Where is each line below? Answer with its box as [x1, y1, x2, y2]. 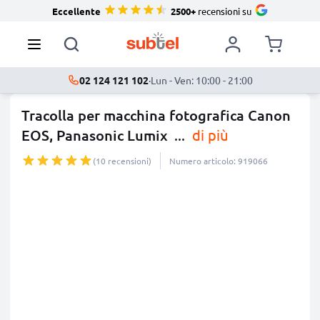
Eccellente [51, 4, 101, 17]
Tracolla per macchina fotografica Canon [21, 106, 291, 124]
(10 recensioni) [93, 155, 151, 166]
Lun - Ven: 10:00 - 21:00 [150, 74, 253, 86]
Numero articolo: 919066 [169, 155, 268, 166]
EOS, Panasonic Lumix [21, 126, 168, 144]
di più [189, 126, 228, 144]
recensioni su [195, 4, 251, 17]
